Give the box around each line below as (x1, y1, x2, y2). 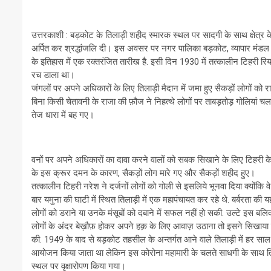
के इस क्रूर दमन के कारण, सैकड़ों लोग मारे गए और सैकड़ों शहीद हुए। (31, 168, 255, 178)
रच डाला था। (31, 70, 75, 80)
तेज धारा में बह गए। (31, 109, 94, 120)
